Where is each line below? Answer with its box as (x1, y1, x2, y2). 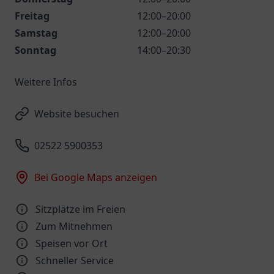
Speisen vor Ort (35, 237, 108, 250)
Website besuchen (34, 107, 119, 120)
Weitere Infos (15, 75, 77, 89)
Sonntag (15, 43, 56, 57)
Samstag (15, 26, 57, 40)
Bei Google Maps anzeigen (34, 171, 157, 184)
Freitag (15, 9, 50, 23)
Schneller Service (35, 254, 114, 267)
